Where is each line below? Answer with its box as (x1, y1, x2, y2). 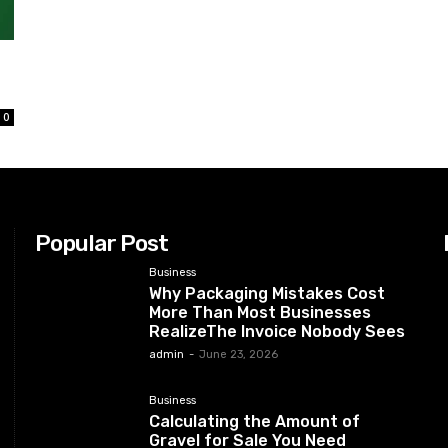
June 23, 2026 (199, 347, 279, 361)
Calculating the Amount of (149, 411, 361, 431)
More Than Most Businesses (149, 302, 372, 322)
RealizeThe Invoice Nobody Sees (149, 321, 406, 341)
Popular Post (35, 228, 169, 257)
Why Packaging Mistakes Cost (149, 283, 386, 303)
